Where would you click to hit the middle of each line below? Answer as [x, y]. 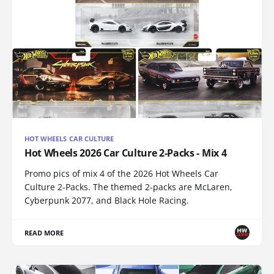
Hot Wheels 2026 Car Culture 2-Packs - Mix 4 [126, 153]
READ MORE [44, 232]
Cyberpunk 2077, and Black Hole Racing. [107, 200]
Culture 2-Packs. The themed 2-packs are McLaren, [128, 187]
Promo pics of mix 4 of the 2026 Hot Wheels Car [121, 173]
